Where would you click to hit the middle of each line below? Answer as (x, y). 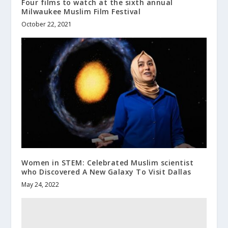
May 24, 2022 (40, 185)
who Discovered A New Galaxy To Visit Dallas (106, 172)
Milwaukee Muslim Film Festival (81, 11)
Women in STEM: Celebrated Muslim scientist (108, 163)
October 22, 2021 (47, 24)
